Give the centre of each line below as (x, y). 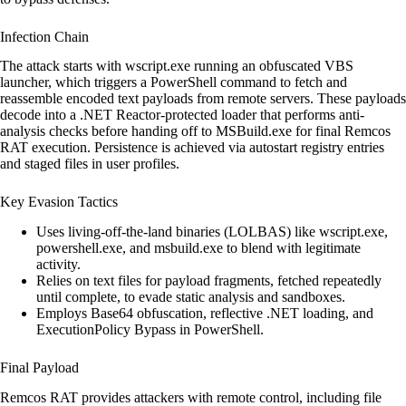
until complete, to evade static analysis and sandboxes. (191, 297)
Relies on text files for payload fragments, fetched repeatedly (209, 281)
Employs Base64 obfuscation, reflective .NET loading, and (205, 314)
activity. (58, 265)
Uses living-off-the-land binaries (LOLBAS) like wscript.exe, (212, 232)
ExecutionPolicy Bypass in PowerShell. (150, 330)
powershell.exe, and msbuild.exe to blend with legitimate (198, 248)
